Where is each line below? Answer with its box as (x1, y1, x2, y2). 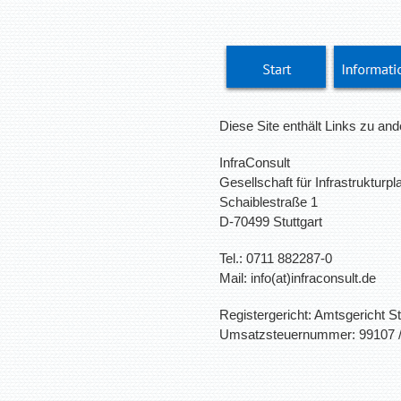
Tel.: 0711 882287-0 (219, 252, 332, 266)
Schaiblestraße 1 (219, 195, 318, 209)
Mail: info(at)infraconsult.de (219, 271, 376, 286)
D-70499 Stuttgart (219, 215, 322, 229)
